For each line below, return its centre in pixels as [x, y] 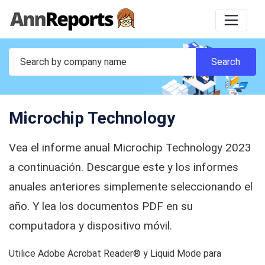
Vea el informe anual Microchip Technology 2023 [130, 148]
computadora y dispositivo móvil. [91, 226]
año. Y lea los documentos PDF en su [101, 207]
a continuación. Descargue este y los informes [124, 168]
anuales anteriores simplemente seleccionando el [131, 187]
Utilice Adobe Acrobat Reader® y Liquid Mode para [115, 254]
